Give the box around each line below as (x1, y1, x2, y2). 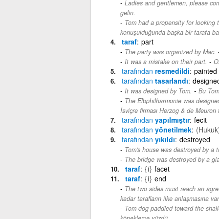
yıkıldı (153, 134, 175, 144)
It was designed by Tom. (124, 86, 192, 95)
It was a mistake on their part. (124, 57, 207, 66)
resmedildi (153, 66, 190, 76)
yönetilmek (153, 124, 192, 134)
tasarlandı (153, 75, 188, 86)
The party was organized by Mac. (124, 47, 216, 56)
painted (194, 66, 217, 76)
